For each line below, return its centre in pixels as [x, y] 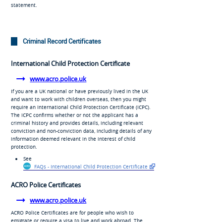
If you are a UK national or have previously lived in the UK [79, 91]
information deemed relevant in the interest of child [73, 139]
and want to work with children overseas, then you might [78, 99]
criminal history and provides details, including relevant [77, 123]
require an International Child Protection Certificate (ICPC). [81, 107]
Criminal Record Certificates [62, 41]
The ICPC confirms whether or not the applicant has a [74, 115]
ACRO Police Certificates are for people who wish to [72, 213]
